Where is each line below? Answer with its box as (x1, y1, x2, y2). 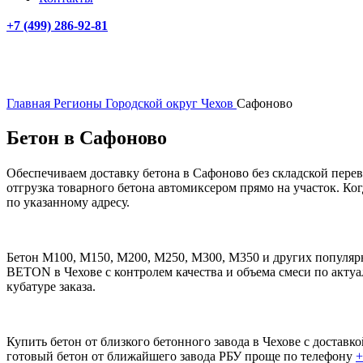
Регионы (53, 96, 105, 110)
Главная (6, 96, 53, 110)
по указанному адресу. (6, 195, 130, 210)
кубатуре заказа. (6, 280, 96, 294)
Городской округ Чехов (105, 96, 237, 110)
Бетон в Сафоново (6, 126, 167, 148)
